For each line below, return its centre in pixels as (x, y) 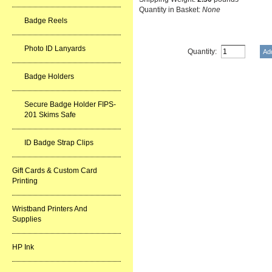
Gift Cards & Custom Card (55, 171)
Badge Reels (46, 21)
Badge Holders (49, 76)
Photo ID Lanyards (55, 49)
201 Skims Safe (50, 115)
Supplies (27, 219)
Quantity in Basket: (171, 10)
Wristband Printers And (50, 209)
